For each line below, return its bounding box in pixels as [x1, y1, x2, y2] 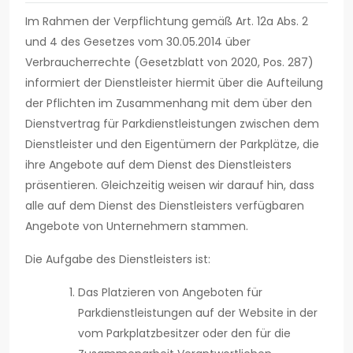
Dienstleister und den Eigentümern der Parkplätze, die [25, 136, 319, 153]
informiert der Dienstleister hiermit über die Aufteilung [25, 75, 323, 91]
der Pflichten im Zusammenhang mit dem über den [25, 95, 312, 112]
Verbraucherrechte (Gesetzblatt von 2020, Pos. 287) [25, 54, 314, 71]
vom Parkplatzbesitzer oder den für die [78, 325, 291, 342]
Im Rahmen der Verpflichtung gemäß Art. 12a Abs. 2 [25, 13, 308, 30]
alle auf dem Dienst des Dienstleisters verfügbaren [25, 198, 304, 214]
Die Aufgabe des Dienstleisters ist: [25, 251, 210, 268]
